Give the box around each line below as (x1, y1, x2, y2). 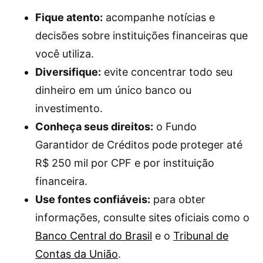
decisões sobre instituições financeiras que (35, 29, 248, 42)
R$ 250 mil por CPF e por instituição (35, 157, 214, 169)
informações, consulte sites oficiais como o (35, 211, 249, 224)
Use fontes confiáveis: (35, 193, 150, 205)
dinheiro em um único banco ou (35, 84, 191, 96)
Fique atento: (35, 11, 103, 23)
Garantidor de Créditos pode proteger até (35, 139, 242, 151)
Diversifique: (35, 66, 101, 78)
